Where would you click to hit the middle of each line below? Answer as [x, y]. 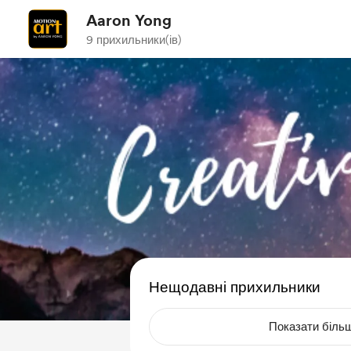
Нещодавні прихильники [235, 287]
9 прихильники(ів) [134, 40]
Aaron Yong [129, 20]
